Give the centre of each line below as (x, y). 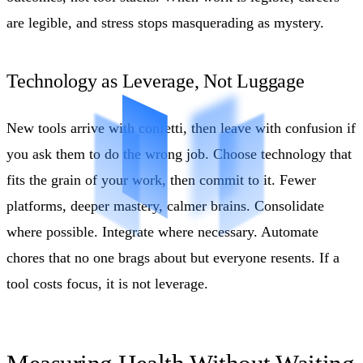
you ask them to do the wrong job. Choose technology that (179, 154)
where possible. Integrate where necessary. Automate (162, 231)
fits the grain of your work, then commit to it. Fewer (161, 179)
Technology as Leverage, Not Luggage (156, 81)
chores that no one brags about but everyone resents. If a (173, 257)
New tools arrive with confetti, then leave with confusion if (181, 128)
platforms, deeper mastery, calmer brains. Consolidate (165, 205)
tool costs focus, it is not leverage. (107, 283)
